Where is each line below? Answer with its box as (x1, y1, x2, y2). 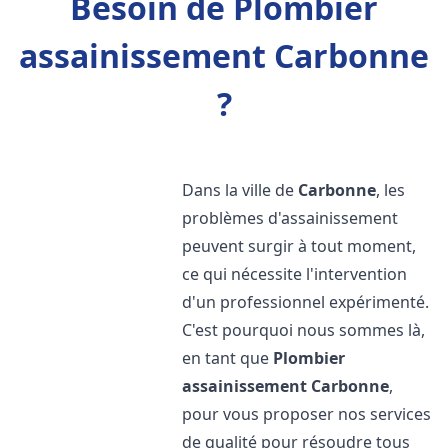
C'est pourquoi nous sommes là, (182, 319, 426, 341)
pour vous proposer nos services (182, 403, 432, 425)
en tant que (182, 347, 274, 369)
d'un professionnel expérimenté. (182, 291, 430, 313)
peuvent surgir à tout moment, (182, 235, 417, 257)
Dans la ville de (182, 179, 299, 201)
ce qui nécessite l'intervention (182, 263, 408, 285)
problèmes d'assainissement (182, 207, 399, 229)
